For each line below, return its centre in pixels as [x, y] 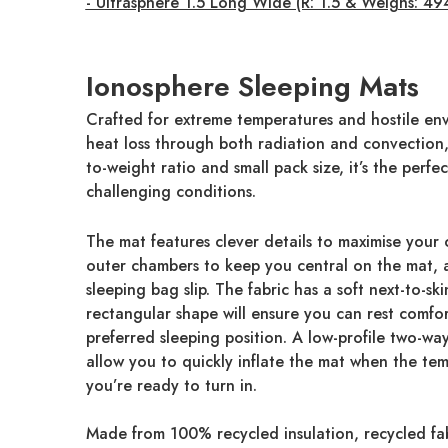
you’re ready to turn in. [171, 385]
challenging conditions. [170, 191]
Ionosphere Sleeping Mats [252, 86]
